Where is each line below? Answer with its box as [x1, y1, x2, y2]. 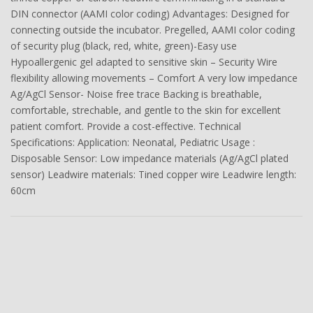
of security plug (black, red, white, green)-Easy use [10, 39, 237, 53]
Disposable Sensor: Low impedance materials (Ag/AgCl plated [10, 152, 289, 166]
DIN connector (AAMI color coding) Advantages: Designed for [10, 7, 289, 21]
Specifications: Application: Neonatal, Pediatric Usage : [10, 136, 255, 150]
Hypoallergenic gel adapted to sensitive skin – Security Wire [10, 55, 277, 69]
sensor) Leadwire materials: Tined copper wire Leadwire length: [10, 168, 296, 182]
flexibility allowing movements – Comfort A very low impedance [10, 71, 298, 85]
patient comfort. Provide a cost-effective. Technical [10, 119, 241, 133]
